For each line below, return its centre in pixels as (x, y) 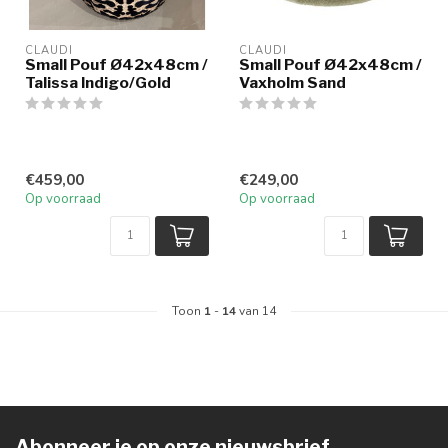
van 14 (256, 311)
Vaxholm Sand (292, 82)
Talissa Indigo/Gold (98, 82)
